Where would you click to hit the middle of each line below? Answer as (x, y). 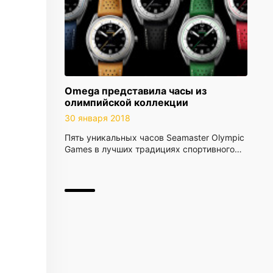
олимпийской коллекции (126, 102)
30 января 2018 (97, 118)
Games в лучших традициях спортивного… (153, 149)
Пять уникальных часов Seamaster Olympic (154, 137)
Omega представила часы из (136, 91)
